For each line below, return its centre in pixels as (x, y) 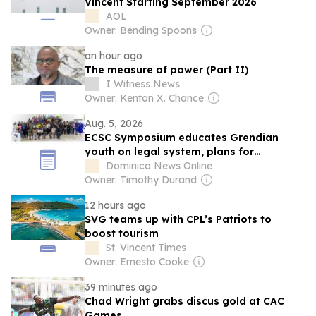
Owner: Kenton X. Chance (144, 98)
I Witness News (143, 84)
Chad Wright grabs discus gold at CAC (184, 301)
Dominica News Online (159, 166)
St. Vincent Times (146, 248)
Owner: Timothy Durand (141, 180)
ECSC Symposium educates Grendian (182, 138)
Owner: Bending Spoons (141, 30)
